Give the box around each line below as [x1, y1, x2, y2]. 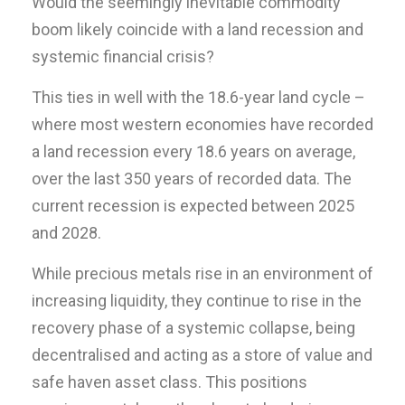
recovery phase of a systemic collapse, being [32, 317, 355, 337]
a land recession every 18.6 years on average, [32, 141, 355, 161]
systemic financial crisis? [32, 46, 214, 66]
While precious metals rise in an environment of [32, 263, 373, 283]
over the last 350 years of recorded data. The [32, 168, 352, 188]
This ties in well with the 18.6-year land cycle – [32, 87, 365, 107]
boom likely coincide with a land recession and [32, 19, 363, 39]
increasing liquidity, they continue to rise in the [32, 290, 362, 310]
